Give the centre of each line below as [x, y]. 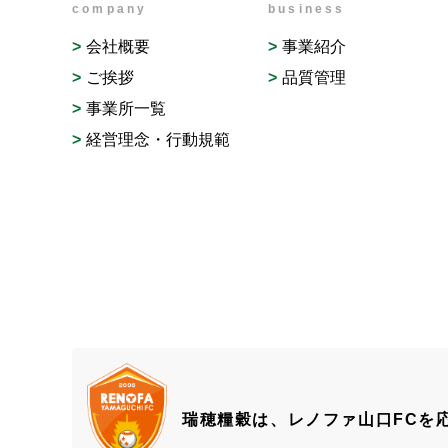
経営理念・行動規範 [158, 139]
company [110, 9]
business [307, 9]
